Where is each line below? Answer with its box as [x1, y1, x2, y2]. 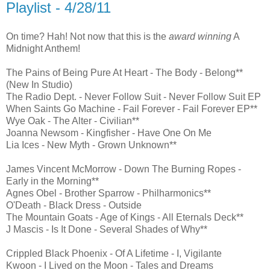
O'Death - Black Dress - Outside [6, 199, 142, 210]
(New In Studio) [6, 79, 72, 90]
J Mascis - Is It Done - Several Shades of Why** [6, 224, 207, 234]
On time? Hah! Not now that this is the [6, 31, 169, 42]
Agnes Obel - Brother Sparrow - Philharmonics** [6, 187, 211, 198]
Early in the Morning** [6, 175, 99, 186]
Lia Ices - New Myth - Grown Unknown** [6, 139, 177, 150]
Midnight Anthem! [6, 43, 80, 54]
